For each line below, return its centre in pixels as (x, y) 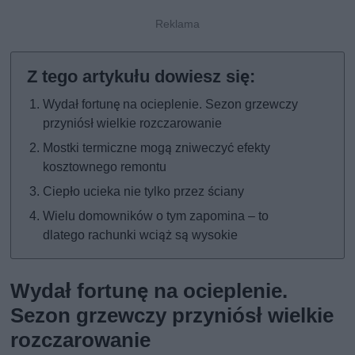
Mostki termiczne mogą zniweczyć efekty (157, 148)
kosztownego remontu (105, 167)
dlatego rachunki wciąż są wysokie (141, 235)
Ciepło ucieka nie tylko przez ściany (144, 192)
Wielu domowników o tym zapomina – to (156, 216)
